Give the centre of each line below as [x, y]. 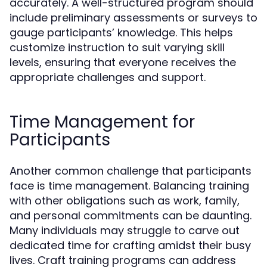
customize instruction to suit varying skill [117, 47]
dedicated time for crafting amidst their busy [130, 245]
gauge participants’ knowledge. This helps [121, 32]
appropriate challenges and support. [108, 77]
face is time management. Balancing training [129, 186]
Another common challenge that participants [131, 171]
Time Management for [102, 122]
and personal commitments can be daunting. [131, 215]
